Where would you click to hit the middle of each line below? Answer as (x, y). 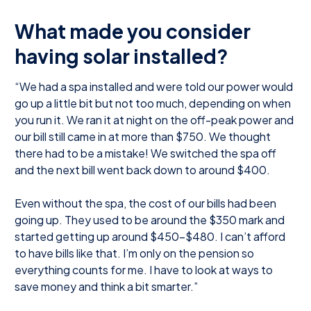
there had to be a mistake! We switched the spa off (145, 153)
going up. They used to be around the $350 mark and (150, 219)
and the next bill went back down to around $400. (142, 169)
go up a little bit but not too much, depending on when (153, 103)
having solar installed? (121, 56)
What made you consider (133, 31)
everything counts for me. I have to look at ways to (144, 269)
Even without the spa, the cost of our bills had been (145, 203)
